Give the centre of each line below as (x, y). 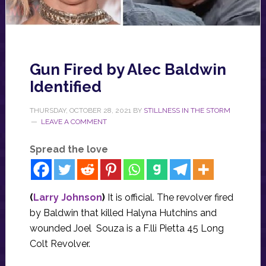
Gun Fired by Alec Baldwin (128, 69)
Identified (65, 86)
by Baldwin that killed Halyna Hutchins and (123, 213)
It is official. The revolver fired (170, 197)
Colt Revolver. (60, 243)
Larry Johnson (67, 197)
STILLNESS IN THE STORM (187, 110)
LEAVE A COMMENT (74, 121)
